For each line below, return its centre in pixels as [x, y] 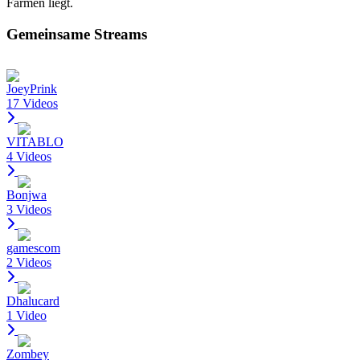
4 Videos [29, 157]
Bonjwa [27, 195]
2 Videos [29, 263]
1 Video [27, 316]
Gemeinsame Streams [77, 34]
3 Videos [29, 210]
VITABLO [35, 142]
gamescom [33, 248]
